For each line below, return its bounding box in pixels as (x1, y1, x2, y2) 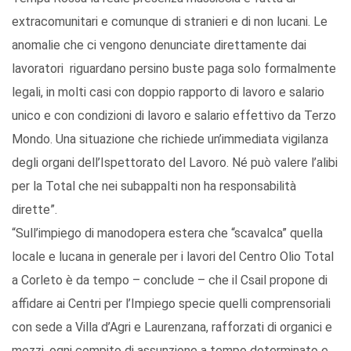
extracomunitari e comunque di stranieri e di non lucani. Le (12, 14, 327, 30)
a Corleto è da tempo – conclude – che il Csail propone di (12, 273, 327, 288)
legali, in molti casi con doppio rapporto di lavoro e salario (12, 85, 324, 100)
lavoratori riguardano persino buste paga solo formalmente (12, 61, 336, 77)
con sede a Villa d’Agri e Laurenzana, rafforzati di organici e (12, 320, 332, 335)
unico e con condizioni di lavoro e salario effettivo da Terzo (12, 108, 336, 124)
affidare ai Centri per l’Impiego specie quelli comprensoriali (12, 296, 331, 312)
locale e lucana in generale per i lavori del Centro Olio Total (12, 249, 334, 265)
